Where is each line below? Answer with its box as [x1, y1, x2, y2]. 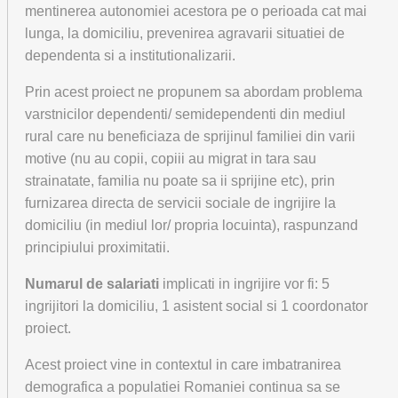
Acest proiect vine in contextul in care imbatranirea [25, 357, 341, 372]
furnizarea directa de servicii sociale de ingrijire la [25, 195, 336, 211]
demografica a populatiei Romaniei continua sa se [25, 379, 340, 394]
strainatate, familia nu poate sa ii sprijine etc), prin [25, 173, 335, 188]
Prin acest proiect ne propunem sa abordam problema [25, 84, 362, 99]
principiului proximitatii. [25, 240, 170, 255]
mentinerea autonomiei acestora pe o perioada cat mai [25, 4, 367, 19]
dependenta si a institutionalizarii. [25, 48, 235, 63]
